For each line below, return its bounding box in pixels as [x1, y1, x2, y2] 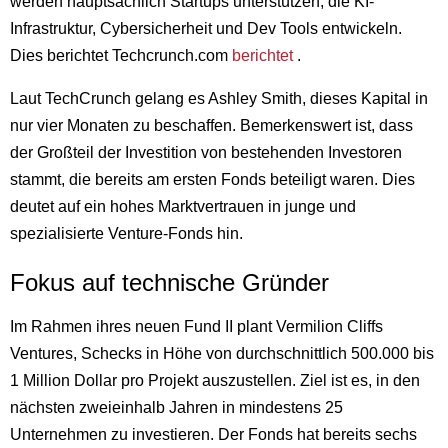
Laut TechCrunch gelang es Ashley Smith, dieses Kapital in [10, 90, 428, 107]
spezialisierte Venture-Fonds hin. [10, 225, 243, 242]
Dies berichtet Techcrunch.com [10, 47, 232, 64]
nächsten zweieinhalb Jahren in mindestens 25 [10, 399, 343, 416]
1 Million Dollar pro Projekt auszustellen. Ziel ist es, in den [10, 372, 420, 389]
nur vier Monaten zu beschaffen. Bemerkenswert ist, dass [10, 117, 413, 134]
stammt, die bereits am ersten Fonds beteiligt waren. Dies [10, 171, 415, 188]
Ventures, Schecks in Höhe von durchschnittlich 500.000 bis [10, 345, 434, 362]
